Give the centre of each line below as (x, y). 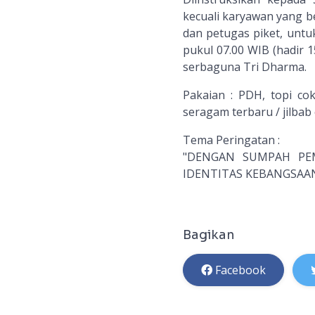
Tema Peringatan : (231, 140)
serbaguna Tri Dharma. (244, 67)
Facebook (240, 270)
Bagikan (208, 235)
